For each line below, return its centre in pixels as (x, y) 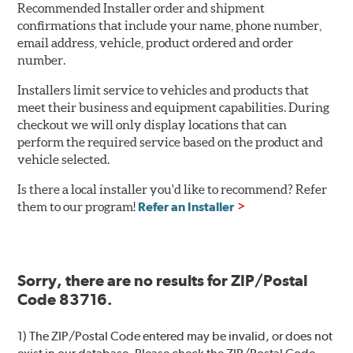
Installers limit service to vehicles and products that (163, 90)
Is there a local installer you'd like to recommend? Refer (173, 190)
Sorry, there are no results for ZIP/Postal (163, 281)
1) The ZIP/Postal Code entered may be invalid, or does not (175, 336)
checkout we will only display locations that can (152, 125)
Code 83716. (65, 300)
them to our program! (78, 207)
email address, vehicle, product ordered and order (156, 43)
